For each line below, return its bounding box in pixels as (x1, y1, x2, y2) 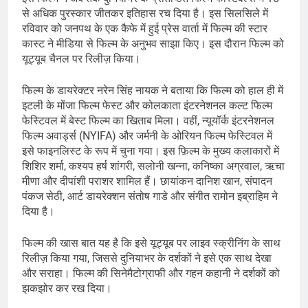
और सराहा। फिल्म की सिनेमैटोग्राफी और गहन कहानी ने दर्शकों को (22, 266, 280, 280)
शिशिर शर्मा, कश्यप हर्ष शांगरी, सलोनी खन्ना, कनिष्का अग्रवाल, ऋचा (22, 159, 285, 173)
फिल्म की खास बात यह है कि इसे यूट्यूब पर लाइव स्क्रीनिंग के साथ (22, 236, 280, 250)
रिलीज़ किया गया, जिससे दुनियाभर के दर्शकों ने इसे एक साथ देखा (22, 251, 272, 265)
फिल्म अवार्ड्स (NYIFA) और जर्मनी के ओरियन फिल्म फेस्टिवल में (22, 129, 272, 142)
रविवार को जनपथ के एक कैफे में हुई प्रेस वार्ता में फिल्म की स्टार (22, 21, 267, 35)
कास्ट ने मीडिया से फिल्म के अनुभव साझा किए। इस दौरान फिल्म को (22, 36, 284, 50)
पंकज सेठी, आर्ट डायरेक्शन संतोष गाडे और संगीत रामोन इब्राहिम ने (22, 189, 278, 203)
